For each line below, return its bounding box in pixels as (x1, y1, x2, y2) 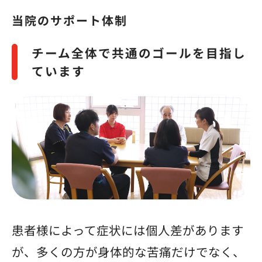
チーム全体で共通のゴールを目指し (32, 43, 246, 61)
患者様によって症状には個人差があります (12, 220, 244, 239)
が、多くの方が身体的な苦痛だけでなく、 (12, 242, 245, 260)
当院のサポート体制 (12, 11, 127, 29)
